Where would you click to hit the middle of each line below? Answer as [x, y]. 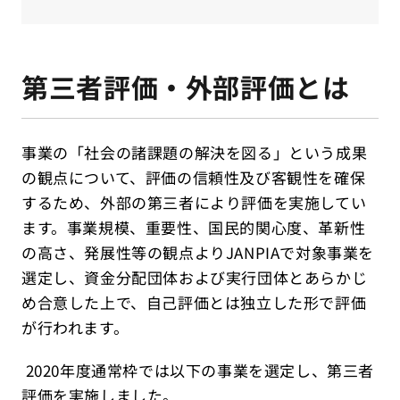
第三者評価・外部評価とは [186, 87]
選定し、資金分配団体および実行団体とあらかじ [195, 277]
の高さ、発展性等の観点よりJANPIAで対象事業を [198, 252]
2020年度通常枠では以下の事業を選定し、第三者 [198, 370]
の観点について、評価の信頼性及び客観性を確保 [194, 177]
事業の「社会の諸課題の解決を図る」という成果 [195, 152]
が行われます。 [75, 327]
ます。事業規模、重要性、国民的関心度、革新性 [194, 227]
